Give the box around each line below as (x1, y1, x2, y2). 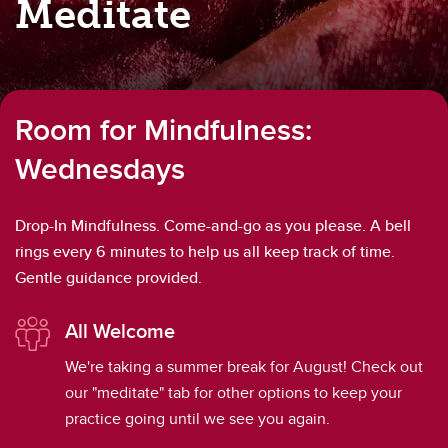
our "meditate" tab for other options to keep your (65, 381, 402, 404)
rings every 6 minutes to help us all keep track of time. (15, 240, 395, 263)
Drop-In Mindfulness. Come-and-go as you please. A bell (15, 214, 411, 237)
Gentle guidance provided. (15, 266, 202, 289)
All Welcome (65, 316, 175, 345)
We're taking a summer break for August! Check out (65, 355, 423, 378)
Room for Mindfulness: (15, 108, 312, 151)
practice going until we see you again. (65, 407, 334, 430)
